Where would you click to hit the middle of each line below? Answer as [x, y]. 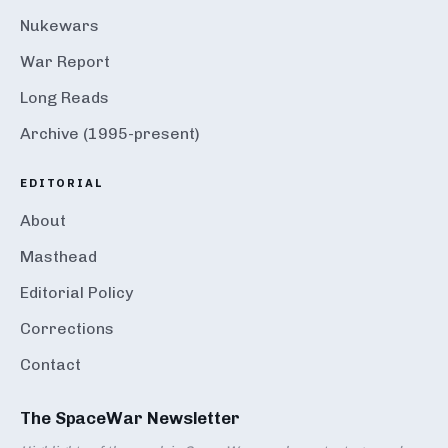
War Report [65, 61]
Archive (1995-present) [110, 133]
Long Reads [64, 97]
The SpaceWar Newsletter [130, 417]
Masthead [58, 256]
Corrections [67, 328]
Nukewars [59, 25]
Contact [50, 364]
